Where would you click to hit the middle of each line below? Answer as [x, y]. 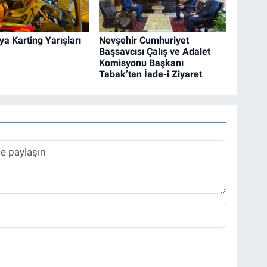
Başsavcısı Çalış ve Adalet [155, 51]
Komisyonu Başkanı [142, 63]
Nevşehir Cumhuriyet [144, 40]
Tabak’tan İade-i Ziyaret [151, 74]
